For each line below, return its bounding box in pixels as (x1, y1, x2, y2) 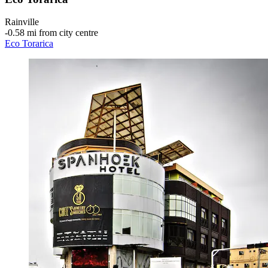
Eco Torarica (5, 38, 53, 49)
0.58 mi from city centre (8, 28, 98, 38)
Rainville (5, 17, 39, 28)
